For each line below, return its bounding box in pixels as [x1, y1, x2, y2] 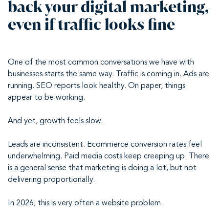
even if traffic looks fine [8, 15, 175, 34]
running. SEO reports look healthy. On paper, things [8, 82, 185, 90]
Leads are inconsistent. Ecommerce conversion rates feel [8, 141, 202, 149]
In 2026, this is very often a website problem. [8, 199, 163, 207]
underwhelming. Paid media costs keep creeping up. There [8, 153, 209, 160]
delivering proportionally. [8, 176, 95, 184]
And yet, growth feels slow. [8, 117, 103, 125]
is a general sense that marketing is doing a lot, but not [8, 164, 197, 172]
